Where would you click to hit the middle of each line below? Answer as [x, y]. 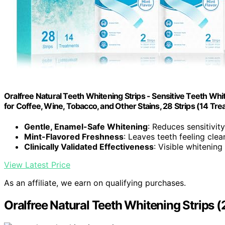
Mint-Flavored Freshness [74, 137]
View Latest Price [37, 165]
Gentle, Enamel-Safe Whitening [86, 127]
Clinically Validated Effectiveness [89, 147]
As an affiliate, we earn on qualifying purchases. [95, 183]
